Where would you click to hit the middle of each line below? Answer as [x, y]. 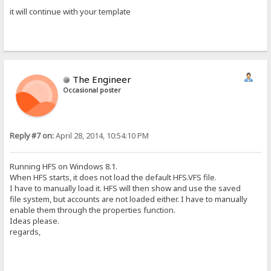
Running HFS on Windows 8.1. [64, 166]
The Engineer [102, 79]
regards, [25, 231]
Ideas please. [35, 220]
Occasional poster [92, 90]
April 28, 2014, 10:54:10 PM [102, 135]
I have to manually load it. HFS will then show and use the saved [126, 188]
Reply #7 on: [32, 135]
